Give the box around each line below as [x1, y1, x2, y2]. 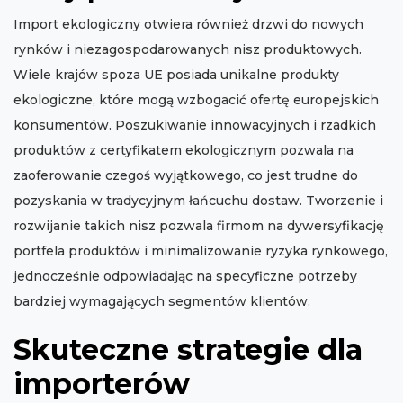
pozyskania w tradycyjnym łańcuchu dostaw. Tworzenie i [13, 193, 383, 210]
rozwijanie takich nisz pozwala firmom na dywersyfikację [13, 218, 384, 235]
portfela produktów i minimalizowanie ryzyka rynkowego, [13, 243, 388, 260]
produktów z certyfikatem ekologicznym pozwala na [13, 142, 354, 159]
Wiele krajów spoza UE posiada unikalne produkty [13, 67, 339, 84]
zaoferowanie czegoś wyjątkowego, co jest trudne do [13, 167, 358, 184]
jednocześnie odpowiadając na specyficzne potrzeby [13, 268, 357, 285]
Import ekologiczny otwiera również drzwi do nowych [13, 16, 363, 33]
